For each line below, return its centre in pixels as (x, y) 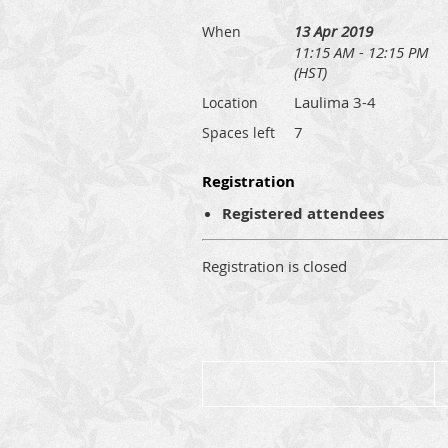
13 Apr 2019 (333, 30)
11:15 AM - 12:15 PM (361, 51)
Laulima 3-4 (335, 101)
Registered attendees (303, 213)
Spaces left (238, 132)
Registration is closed (274, 265)
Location (230, 102)
